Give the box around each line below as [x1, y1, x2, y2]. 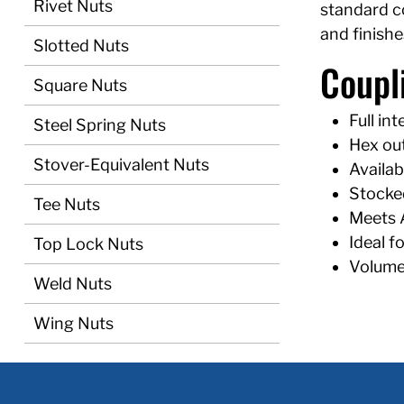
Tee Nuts [33, 195, 100, 214]
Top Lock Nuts [33, 234, 143, 253]
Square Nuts [33, 76, 127, 95]
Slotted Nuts [33, 36, 129, 55]
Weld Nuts [33, 274, 112, 293]
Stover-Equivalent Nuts [33, 155, 209, 174]
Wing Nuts [33, 314, 114, 333]
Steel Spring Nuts [33, 115, 166, 134]
